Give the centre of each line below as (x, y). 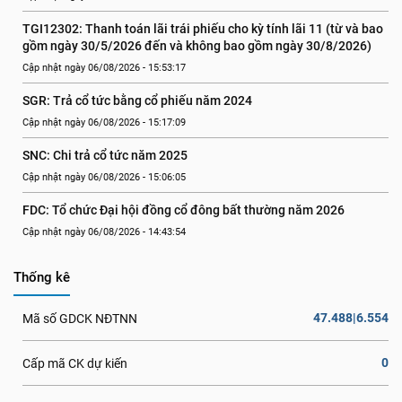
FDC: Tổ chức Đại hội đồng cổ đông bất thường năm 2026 (184, 210)
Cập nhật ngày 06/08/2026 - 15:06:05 (104, 177)
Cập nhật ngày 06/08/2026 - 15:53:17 (104, 68)
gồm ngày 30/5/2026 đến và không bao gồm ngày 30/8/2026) (197, 46)
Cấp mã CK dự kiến (75, 363)
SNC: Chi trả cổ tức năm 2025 (105, 155)
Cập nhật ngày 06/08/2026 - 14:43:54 (104, 232)
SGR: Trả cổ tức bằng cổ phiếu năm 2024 (137, 100)
